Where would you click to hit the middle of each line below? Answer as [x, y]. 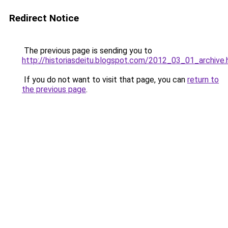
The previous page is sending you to [87, 51]
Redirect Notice [44, 18]
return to [203, 80]
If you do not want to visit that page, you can [105, 80]
